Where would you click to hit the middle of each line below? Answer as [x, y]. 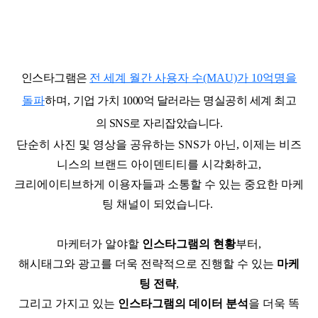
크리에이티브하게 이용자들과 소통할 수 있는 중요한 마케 [159, 185]
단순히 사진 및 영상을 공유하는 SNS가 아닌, [129, 145]
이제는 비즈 [272, 145]
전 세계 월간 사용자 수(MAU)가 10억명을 [193, 78]
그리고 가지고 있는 [68, 304]
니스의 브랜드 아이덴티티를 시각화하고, [159, 165]
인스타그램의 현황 [189, 244]
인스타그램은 [55, 78]
